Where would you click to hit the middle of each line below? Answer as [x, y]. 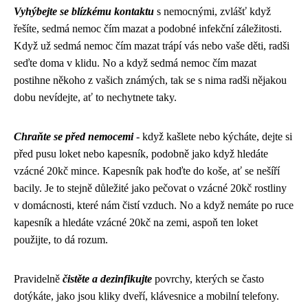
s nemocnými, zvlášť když [212, 11]
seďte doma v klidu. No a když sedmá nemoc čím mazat [135, 63]
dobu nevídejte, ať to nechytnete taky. [95, 97]
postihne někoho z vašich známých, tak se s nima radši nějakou [150, 80]
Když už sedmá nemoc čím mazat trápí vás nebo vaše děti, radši [152, 46]
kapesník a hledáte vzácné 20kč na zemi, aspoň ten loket [136, 222]
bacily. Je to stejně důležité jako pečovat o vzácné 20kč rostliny [150, 188]
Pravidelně [38, 279]
